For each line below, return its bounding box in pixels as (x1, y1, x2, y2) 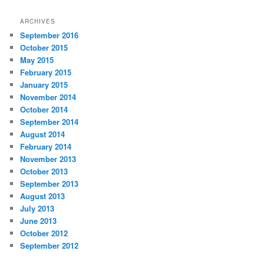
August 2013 (20, 190, 65, 202)
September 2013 (20, 178, 79, 190)
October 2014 (20, 104, 68, 115)
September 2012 (20, 240, 79, 252)
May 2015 (20, 54, 54, 66)
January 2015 (20, 79, 68, 91)
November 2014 (20, 91, 77, 103)
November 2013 (20, 153, 77, 165)
